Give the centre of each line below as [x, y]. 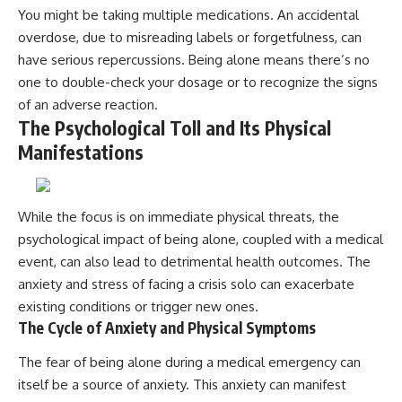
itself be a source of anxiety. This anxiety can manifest [182, 384]
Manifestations [81, 153]
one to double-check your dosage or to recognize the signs [198, 83]
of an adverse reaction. [88, 105]
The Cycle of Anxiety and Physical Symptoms [167, 328]
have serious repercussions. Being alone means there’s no [194, 60]
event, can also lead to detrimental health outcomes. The [194, 262]
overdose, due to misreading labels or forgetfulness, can [190, 38]
